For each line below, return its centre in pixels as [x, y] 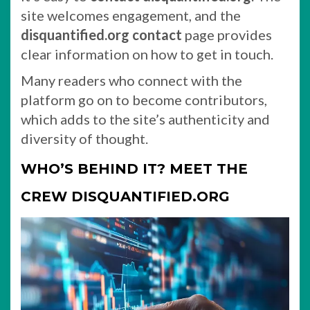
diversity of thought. [84, 138]
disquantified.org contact [101, 35]
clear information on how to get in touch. [147, 54]
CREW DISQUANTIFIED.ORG [125, 197]
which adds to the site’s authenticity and [145, 119]
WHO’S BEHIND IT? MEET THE [134, 169]
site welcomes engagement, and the [131, 15]
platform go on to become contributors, [144, 100]
